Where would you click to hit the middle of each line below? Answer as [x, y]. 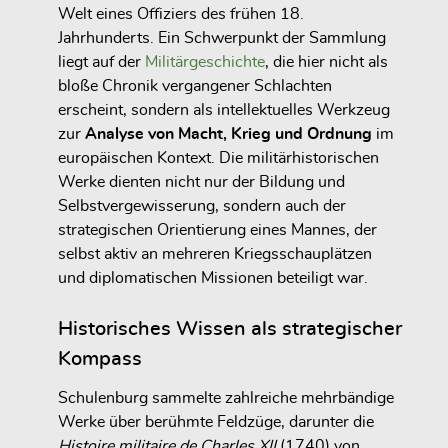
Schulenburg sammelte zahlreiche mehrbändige [226, 397]
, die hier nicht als [326, 61]
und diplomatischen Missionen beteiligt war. [213, 277]
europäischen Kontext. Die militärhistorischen [218, 157]
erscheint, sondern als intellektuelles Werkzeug [224, 109]
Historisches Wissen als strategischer [230, 328]
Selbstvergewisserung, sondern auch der [202, 205]
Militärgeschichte [205, 61]
